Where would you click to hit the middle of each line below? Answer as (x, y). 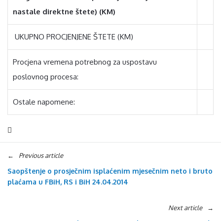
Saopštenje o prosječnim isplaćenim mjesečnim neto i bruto (110, 171)
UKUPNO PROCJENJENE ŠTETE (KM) (73, 37)
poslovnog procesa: (46, 77)
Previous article (41, 155)
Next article (185, 208)
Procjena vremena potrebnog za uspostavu (85, 62)
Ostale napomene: (46, 102)
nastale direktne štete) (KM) (64, 12)
